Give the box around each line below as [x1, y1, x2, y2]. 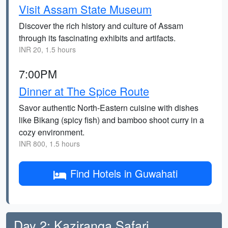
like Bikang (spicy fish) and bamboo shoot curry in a [19, 114, 204, 126]
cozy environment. [19, 126, 84, 138]
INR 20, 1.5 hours [19, 44, 76, 54]
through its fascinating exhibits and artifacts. [19, 32, 176, 44]
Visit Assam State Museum [19, 1, 152, 17]
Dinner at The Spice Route [19, 83, 149, 99]
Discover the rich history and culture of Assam [19, 20, 183, 32]
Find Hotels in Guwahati [70, 166, 178, 181]
